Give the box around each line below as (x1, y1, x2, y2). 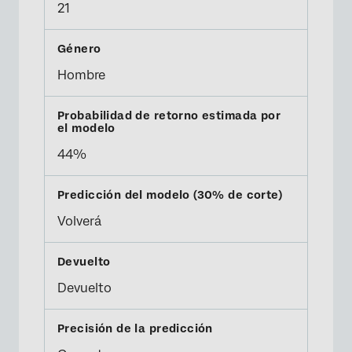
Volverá (57, 214, 101, 229)
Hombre (57, 68, 105, 82)
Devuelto (57, 280, 112, 295)
